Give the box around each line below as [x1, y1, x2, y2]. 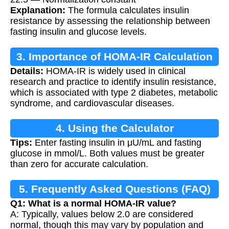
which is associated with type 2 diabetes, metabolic [10, 87, 218, 98]
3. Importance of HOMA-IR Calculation [16, 50, 213, 62]
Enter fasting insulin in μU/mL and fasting [32, 137, 201, 148]
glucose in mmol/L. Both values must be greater [10, 148, 204, 158]
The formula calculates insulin [65, 5, 189, 15]
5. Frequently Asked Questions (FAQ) [18, 182, 211, 195]
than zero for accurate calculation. [10, 158, 148, 169]
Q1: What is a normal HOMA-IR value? [10, 198, 176, 209]
